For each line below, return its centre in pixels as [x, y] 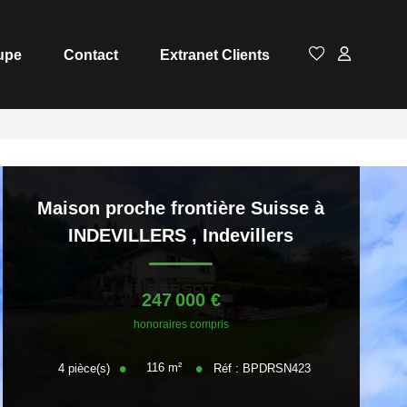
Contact [91, 55]
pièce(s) [89, 368]
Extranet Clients [215, 55]
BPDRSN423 [277, 368]
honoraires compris [181, 324]
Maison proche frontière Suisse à [181, 208]
